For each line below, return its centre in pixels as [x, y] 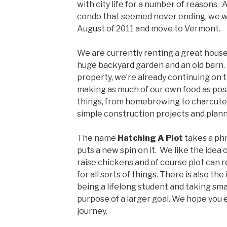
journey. [92, 211]
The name [97, 138]
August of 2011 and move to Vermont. [148, 29]
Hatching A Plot [150, 138]
